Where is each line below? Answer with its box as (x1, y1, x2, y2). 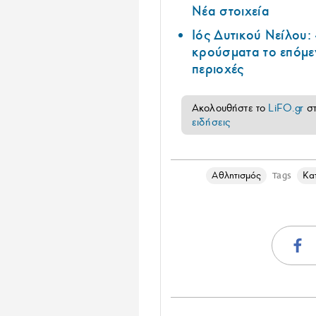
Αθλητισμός (212, 169, 262, 181)
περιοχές (192, 60, 244, 78)
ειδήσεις (192, 115, 231, 128)
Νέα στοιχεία (192, 2, 269, 20)
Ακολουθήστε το (192, 101, 269, 114)
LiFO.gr (268, 101, 304, 114)
